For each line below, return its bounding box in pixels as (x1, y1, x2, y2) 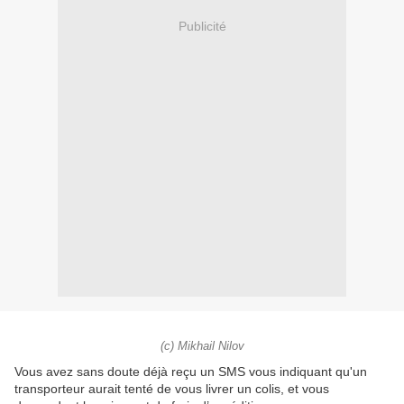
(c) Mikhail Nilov (160, 340, 244, 353)
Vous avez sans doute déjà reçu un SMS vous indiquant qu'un (14, 364, 367, 380)
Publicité (178, 18, 226, 33)
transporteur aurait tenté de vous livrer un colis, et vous (14, 381, 329, 397)
